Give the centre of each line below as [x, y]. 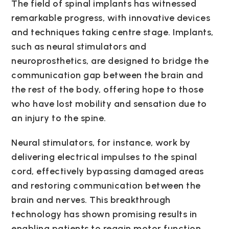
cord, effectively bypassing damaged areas [108, 171]
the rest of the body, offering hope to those [108, 89]
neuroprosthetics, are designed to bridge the [110, 61]
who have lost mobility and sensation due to [109, 104]
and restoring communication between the [106, 185]
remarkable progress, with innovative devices [111, 18]
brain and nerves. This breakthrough [91, 200]
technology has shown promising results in [104, 214]
